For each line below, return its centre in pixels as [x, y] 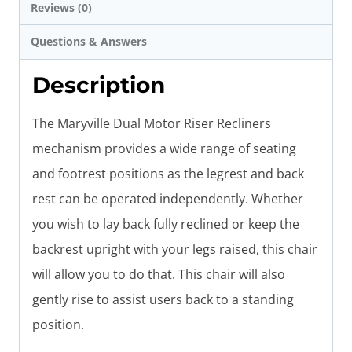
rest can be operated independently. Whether [168, 198]
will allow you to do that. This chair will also [159, 274]
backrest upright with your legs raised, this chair [175, 249]
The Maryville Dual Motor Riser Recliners [152, 123]
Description [99, 84]
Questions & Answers [89, 42]
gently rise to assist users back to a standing [163, 299]
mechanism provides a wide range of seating [164, 148]
